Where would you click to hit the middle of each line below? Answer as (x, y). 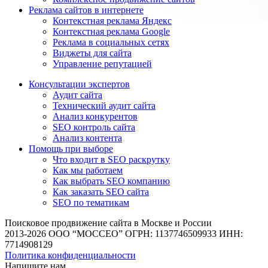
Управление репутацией (102, 64)
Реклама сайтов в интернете (86, 10)
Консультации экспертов (79, 84)
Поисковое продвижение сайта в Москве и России (108, 223)
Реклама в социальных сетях (111, 42)
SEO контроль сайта (94, 127)
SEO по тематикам (91, 203)
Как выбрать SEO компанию (111, 181)
